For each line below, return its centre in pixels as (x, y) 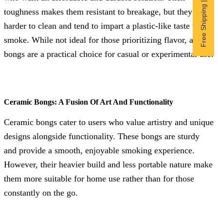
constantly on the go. (41, 192)
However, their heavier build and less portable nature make (108, 164)
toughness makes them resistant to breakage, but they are (105, 11)
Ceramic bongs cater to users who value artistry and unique (109, 122)
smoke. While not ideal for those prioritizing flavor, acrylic (109, 40)
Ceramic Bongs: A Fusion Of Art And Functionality (89, 102)
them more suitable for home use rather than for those (99, 178)
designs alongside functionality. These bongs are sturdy (102, 136)
